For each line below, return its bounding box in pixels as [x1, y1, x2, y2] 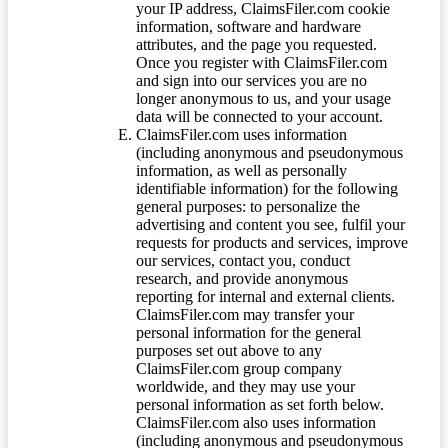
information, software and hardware [136, 18, 361, 36]
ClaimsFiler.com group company [136, 360, 342, 378]
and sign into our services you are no [136, 72, 367, 90]
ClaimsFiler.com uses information [136, 126, 347, 144]
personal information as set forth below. [136, 396, 384, 414]
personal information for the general [136, 324, 361, 342]
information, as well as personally [136, 162, 347, 180]
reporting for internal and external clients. [136, 288, 395, 306]
